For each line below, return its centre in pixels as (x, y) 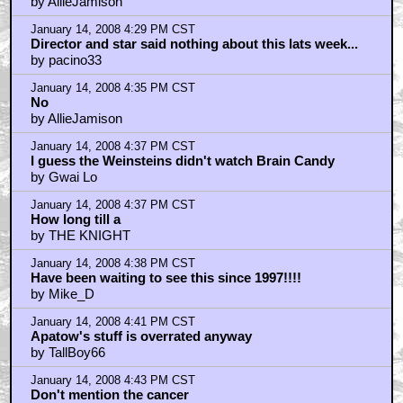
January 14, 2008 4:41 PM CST (112, 322)
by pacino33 (66, 59)
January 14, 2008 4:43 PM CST (112, 380)
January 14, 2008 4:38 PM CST (112, 263)
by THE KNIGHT (80, 235)
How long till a (75, 219)
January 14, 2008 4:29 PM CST (112, 29)
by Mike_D (62, 293)
